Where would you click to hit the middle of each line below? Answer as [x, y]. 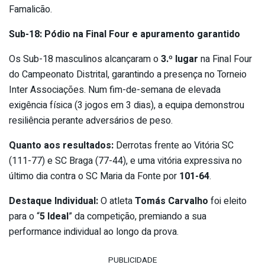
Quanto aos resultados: [61, 145]
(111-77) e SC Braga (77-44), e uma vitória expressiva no [125, 161]
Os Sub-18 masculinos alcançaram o [85, 59]
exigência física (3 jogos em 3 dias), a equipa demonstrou [127, 105]
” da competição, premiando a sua [138, 216]
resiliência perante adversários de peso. [91, 120]
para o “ [24, 216]
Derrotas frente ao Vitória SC [174, 145]
